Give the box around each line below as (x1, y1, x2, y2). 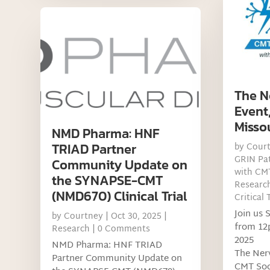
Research (52, 221, 90, 237)
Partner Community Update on (52, 250, 183, 267)
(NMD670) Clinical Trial (52, 186, 188, 206)
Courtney (64, 209, 104, 224)
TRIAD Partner (52, 139, 137, 159)
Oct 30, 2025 (111, 209, 162, 224)
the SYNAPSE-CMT (52, 170, 163, 190)
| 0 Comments (90, 221, 151, 237)
